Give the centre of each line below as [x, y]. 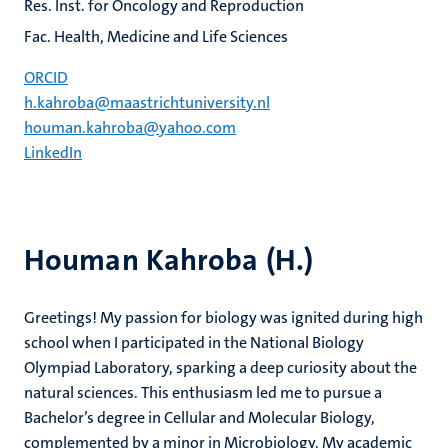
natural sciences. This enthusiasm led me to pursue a [203, 392]
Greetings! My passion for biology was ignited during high [223, 317]
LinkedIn [53, 152]
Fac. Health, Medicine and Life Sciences [156, 36]
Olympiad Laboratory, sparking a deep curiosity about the [220, 367]
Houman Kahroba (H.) [168, 260]
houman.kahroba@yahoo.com [130, 127]
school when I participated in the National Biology [194, 342]
